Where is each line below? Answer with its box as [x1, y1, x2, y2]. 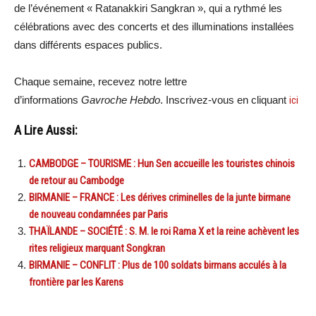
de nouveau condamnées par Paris [29, 208, 168, 221]
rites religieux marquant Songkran [29, 242, 165, 255]
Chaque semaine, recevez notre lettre [14, 75, 187, 88]
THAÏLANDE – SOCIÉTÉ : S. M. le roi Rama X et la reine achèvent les [29, 225, 299, 238]
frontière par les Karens [29, 276, 123, 289]
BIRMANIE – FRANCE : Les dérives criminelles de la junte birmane [29, 191, 291, 205]
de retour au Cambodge [29, 174, 124, 188]
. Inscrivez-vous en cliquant [160, 94, 289, 107]
